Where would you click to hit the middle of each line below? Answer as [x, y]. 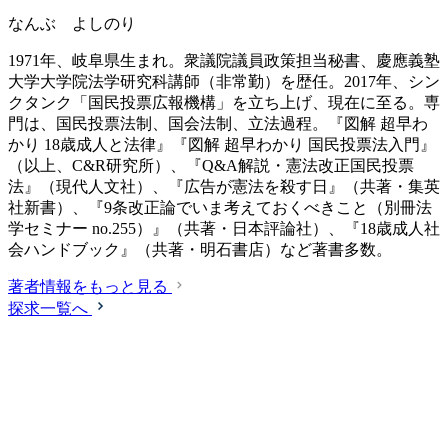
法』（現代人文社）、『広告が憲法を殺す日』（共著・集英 [224, 187]
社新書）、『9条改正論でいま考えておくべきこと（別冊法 [220, 208]
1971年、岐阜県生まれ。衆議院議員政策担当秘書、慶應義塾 [224, 61]
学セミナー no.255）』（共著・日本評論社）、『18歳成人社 [224, 229]
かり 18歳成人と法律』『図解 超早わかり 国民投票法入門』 [222, 145]
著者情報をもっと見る [88, 287]
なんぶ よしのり [72, 24]
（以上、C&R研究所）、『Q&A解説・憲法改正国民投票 [211, 166]
